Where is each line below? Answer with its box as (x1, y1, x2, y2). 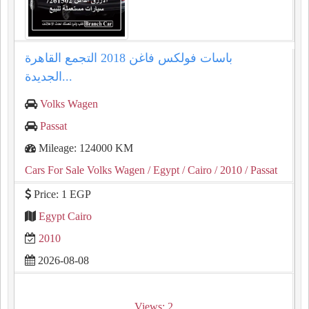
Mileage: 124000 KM (36, 142, 133, 154)
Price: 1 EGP (31, 188, 91, 200)
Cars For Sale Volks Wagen (25, 164, 145, 176)
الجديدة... (62, 70, 72, 83)
